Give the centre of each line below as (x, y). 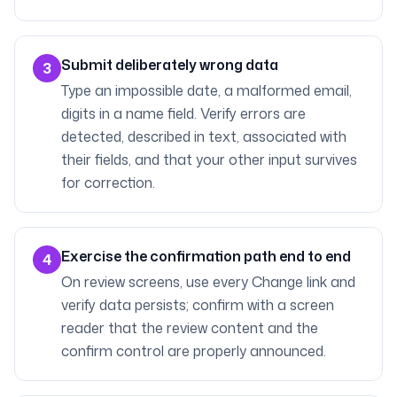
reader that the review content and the (190, 328)
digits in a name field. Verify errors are (183, 113)
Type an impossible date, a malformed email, (206, 90)
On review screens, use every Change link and (208, 282)
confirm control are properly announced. (194, 351)
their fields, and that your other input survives (209, 160)
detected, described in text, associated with (204, 136)
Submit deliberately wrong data (170, 65)
